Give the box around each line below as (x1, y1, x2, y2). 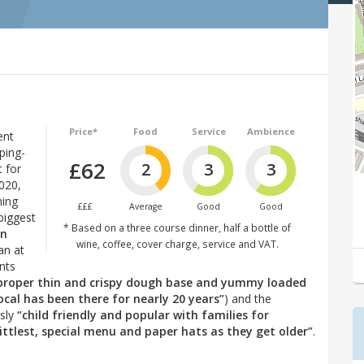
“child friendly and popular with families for (17, 306, 269, 323)
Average (128, 200, 162, 212)
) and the (224, 290, 271, 306)
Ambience (247, 124, 296, 137)
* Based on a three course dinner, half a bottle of (63, 220, 291, 234)
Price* (68, 124, 97, 137)
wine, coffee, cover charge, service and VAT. (76, 236, 279, 250)
